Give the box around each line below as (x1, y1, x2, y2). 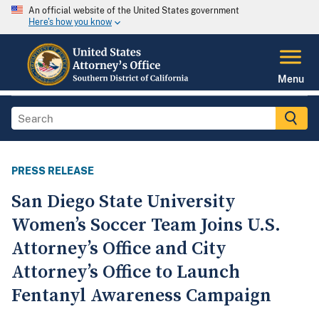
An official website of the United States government (28, 6, 239, 16)
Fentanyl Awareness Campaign (11, 284, 271, 308)
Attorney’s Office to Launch (11, 261, 240, 285)
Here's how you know (28, 17, 112, 28)
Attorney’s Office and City (11, 237, 226, 261)
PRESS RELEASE (11, 165, 94, 177)
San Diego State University (11, 190, 236, 214)
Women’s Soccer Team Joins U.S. (11, 214, 281, 238)
